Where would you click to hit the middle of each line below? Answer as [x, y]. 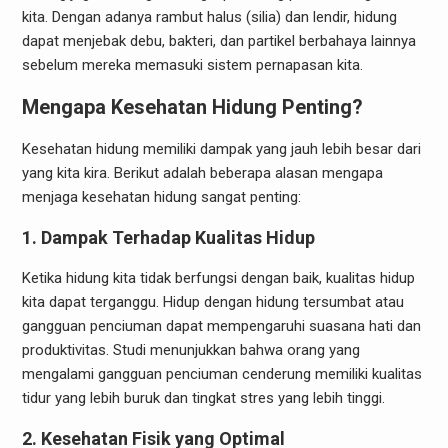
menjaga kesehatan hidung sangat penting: [161, 196]
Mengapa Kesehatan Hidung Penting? [192, 106]
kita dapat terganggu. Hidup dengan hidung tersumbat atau [212, 301]
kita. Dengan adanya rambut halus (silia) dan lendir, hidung [209, 16]
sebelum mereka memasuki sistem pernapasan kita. [192, 64]
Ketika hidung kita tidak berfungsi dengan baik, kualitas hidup [218, 277]
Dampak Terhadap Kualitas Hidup [177, 237]
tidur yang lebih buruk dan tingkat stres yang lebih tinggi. [203, 397]
